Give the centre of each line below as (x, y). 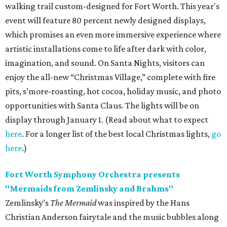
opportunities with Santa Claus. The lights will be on (102, 106)
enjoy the (23, 77)
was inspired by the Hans (144, 203)
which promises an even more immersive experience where (113, 35)
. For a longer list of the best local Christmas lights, (117, 134)
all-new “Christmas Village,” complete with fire (128, 77)
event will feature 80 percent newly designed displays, (105, 21)
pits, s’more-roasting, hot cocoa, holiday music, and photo (113, 91)
